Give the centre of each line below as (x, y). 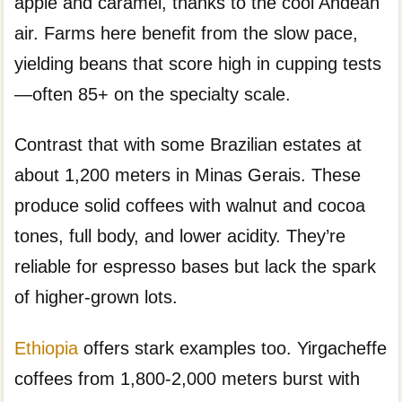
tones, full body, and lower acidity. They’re (180, 236)
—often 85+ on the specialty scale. (153, 94)
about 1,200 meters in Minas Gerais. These (188, 175)
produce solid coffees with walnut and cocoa (190, 206)
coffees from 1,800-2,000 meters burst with (188, 378)
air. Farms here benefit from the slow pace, (187, 33)
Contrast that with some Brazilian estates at (188, 145)
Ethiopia (47, 348)
